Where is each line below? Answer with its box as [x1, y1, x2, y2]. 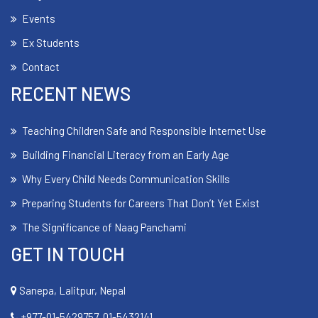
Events [22, 11, 55, 25]
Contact [22, 60, 60, 73]
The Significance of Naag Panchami [22, 220, 187, 234]
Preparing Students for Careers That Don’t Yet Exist [22, 196, 260, 209]
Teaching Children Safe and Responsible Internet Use [22, 124, 266, 137]
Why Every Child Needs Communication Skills [22, 172, 230, 185]
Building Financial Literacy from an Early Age [22, 148, 229, 161]
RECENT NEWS [11, 82, 131, 104]
